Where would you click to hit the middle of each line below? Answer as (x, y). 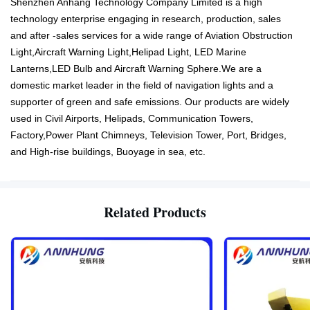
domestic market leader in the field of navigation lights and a (142, 85)
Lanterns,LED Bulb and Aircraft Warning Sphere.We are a (136, 69)
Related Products (155, 212)
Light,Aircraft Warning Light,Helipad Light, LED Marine (128, 52)
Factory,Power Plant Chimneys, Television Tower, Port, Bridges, (148, 135)
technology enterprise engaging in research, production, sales (146, 19)
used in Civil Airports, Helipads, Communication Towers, (132, 118)
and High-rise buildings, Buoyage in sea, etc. (109, 152)
